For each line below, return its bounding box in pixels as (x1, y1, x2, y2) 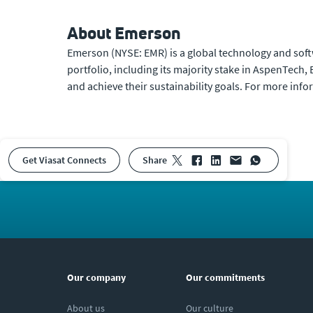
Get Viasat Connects (29, 154, 106, 167)
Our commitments (186, 271, 265, 284)
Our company (67, 271, 126, 284)
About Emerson (67, 22, 181, 45)
